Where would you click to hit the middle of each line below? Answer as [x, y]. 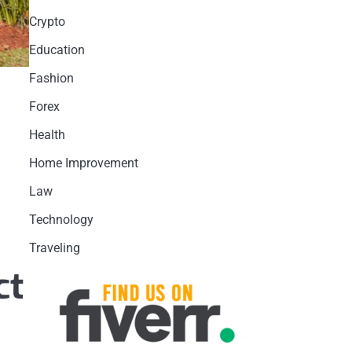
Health [47, 135]
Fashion [51, 78]
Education [57, 50]
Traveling [54, 248]
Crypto [47, 22]
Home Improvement [83, 163]
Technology [61, 220]
